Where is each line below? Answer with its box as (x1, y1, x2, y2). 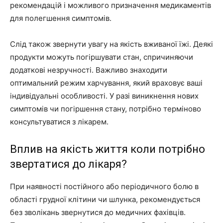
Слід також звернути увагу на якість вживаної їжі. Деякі (10, 39, 213, 49)
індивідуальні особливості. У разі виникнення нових (10, 91, 199, 101)
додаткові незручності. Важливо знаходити (10, 65, 167, 75)
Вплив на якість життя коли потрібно (10, 143, 205, 156)
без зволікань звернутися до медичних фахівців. (10, 208, 186, 218)
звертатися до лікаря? (10, 158, 127, 171)
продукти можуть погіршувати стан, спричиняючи (10, 52, 193, 62)
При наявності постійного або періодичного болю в (10, 182, 199, 192)
